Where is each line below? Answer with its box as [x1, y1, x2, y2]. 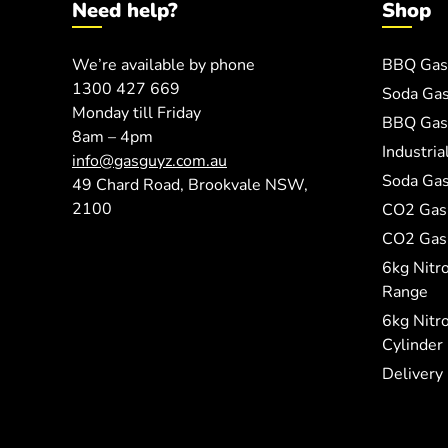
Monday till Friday [72, 102, 201, 124]
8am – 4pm [72, 126, 153, 148]
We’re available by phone [72, 54, 255, 76]
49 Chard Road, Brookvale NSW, [72, 174, 308, 196]
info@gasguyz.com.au [72, 150, 227, 172]
